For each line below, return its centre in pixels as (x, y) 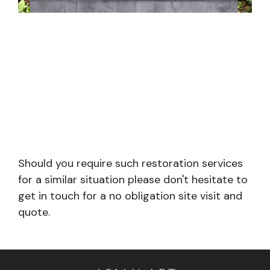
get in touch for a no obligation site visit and (130, 196)
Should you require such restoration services (130, 163)
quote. (34, 212)
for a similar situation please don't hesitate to (133, 179)
